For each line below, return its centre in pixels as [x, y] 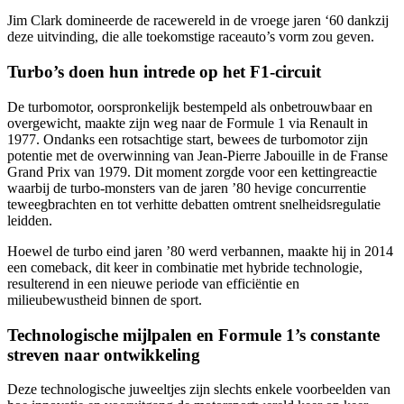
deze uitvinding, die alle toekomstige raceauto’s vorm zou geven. [191, 37]
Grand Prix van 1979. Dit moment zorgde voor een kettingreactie [192, 171]
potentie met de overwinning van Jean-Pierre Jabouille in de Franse [197, 155]
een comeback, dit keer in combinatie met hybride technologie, [185, 267]
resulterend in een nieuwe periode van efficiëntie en [153, 283]
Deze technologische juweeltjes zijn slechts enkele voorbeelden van [199, 390]
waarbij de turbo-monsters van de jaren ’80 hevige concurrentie [187, 188]
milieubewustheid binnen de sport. [105, 299]
